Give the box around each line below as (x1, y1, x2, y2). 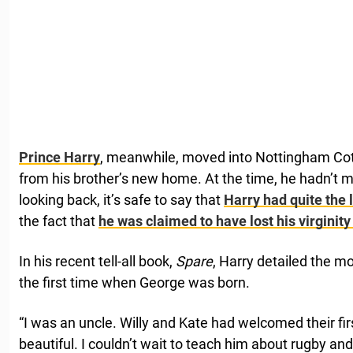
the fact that (19, 212, 98, 229)
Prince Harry (19, 148, 100, 165)
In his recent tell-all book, (19, 252, 176, 269)
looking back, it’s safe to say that (19, 191, 224, 208)
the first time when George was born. (19, 273, 250, 291)
